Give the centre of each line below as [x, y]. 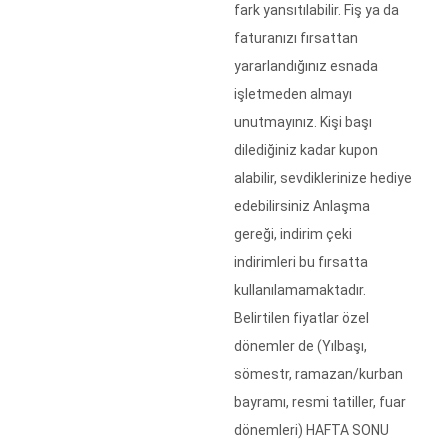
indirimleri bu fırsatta [301, 262]
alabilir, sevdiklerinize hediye [323, 178]
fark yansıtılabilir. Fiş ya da [316, 10]
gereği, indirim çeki [293, 234]
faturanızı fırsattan [296, 38]
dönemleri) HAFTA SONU [311, 430]
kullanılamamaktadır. [300, 290]
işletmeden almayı [293, 94]
